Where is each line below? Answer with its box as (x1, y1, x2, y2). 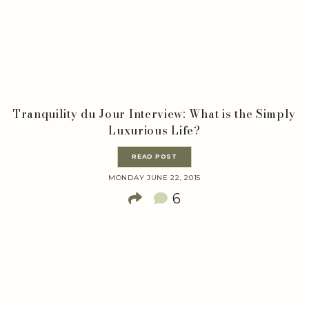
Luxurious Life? (108, 122, 201, 139)
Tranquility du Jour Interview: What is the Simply (12, 106, 297, 122)
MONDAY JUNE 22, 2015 (108, 173, 201, 183)
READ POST (132, 153, 177, 161)
